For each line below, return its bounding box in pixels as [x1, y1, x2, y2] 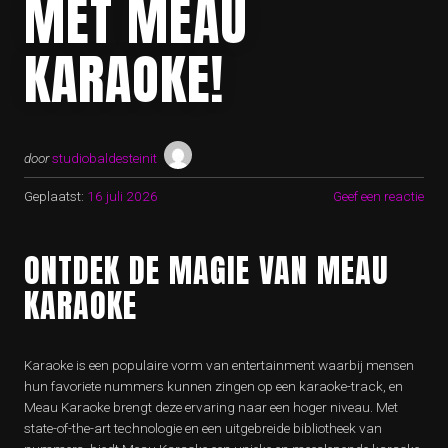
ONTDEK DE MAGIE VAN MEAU [24, 246, 389, 296]
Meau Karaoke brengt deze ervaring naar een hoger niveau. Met [24, 399, 398, 416]
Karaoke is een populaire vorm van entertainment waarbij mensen [24, 357, 414, 374]
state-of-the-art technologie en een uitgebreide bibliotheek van [24, 420, 382, 437]
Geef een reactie [333, 188, 424, 205]
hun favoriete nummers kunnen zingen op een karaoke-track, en [24, 378, 403, 395]
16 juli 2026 [87, 188, 158, 205]
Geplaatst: [24, 188, 84, 205]
